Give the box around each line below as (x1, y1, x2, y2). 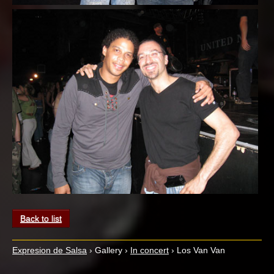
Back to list (20, 213, 62, 223)
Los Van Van (177, 245, 225, 255)
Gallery (95, 245, 122, 255)
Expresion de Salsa (12, 245, 87, 255)
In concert (130, 245, 169, 255)
